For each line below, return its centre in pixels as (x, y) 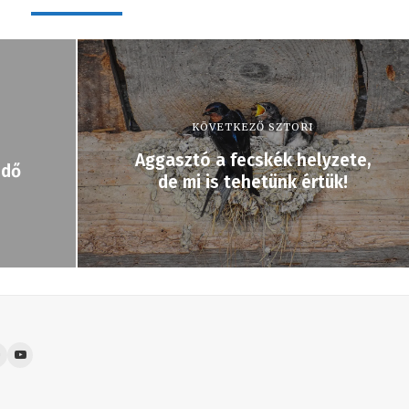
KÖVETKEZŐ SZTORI (252, 126)
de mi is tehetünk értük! (252, 182)
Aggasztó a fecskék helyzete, (252, 160)
